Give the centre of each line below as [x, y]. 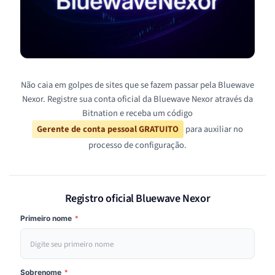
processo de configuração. [137, 145]
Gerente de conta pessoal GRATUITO [108, 130]
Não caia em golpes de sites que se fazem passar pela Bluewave [137, 85]
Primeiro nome [47, 219]
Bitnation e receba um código [137, 114]
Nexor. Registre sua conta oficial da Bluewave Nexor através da [137, 99]
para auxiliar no [213, 130]
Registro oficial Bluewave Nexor [137, 199]
